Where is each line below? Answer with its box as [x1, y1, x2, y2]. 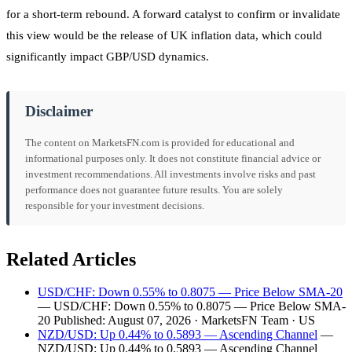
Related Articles [6, 248, 136, 269]
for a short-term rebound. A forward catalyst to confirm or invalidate [6, 7, 340, 20]
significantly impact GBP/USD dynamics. [6, 49, 209, 63]
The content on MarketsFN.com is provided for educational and [25, 136, 295, 148]
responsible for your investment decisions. [25, 199, 204, 211]
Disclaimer [25, 102, 93, 119]
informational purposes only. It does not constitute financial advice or [25, 152, 321, 164]
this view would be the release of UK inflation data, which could [6, 28, 322, 42]
